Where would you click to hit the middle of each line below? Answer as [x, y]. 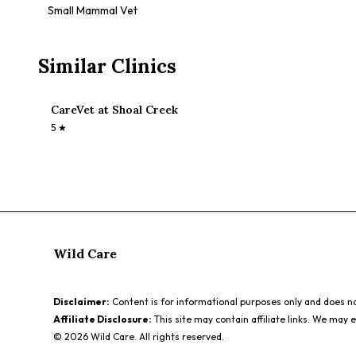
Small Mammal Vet [93, 10]
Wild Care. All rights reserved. [157, 337]
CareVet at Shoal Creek [114, 110]
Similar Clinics [107, 66]
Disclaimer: [82, 302]
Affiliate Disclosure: [103, 319]
